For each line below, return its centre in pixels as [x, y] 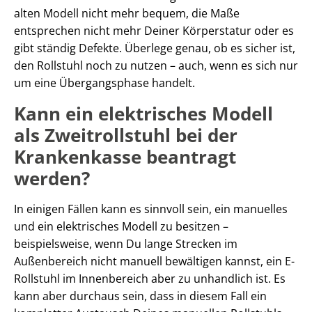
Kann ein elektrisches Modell [143, 113]
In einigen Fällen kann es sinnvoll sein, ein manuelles [151, 209]
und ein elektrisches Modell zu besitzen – [121, 226]
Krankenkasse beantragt [125, 156]
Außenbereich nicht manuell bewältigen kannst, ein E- [154, 261]
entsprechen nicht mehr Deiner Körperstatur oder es [154, 30]
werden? [52, 178]
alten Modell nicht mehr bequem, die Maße [127, 13]
